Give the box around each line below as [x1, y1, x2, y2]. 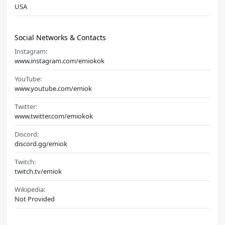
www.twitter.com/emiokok [15, 111, 93, 121]
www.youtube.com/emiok [15, 84, 92, 93]
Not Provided [15, 194, 55, 204]
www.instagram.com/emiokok [15, 56, 104, 66]
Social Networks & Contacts [15, 33, 106, 43]
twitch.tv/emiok [15, 167, 62, 176]
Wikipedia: [15, 185, 45, 194]
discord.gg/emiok [15, 139, 67, 149]
